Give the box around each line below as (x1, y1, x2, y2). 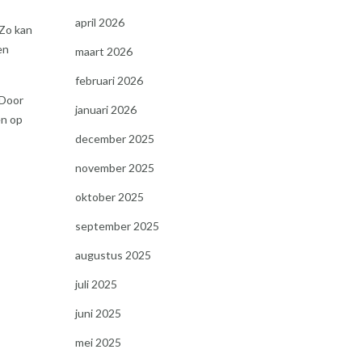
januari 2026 (74, 103, 137, 116)
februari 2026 (74, 74, 143, 87)
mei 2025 (74, 335, 121, 349)
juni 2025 (74, 306, 121, 320)
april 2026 (74, 15, 124, 29)
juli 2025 (74, 277, 117, 291)
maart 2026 (74, 44, 133, 58)
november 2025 (74, 161, 154, 175)
